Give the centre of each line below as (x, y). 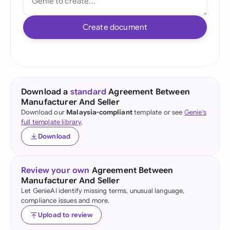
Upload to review (65, 215)
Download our (44, 112)
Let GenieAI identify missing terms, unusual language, (103, 191)
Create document (115, 27)
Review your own (55, 170)
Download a (46, 92)
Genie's (195, 112)
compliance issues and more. (65, 200)
